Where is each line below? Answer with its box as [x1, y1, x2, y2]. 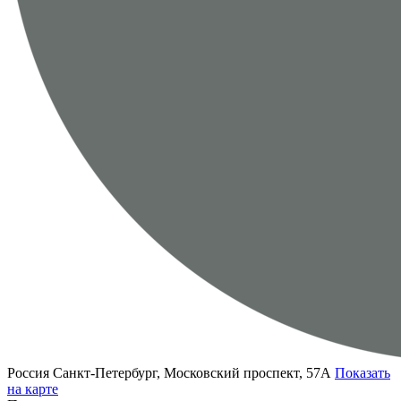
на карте [7, 381, 58, 397]
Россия [7, 365, 49, 381]
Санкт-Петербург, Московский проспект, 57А [53, 365, 335, 381]
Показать [335, 365, 390, 381]
